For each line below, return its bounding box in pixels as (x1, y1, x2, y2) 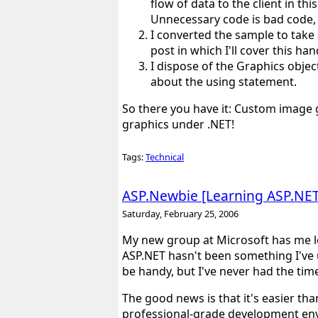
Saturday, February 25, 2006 (122, 207, 238, 220)
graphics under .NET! (122, 116, 234, 133)
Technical (146, 150, 184, 163)
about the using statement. (150, 74, 297, 90)
